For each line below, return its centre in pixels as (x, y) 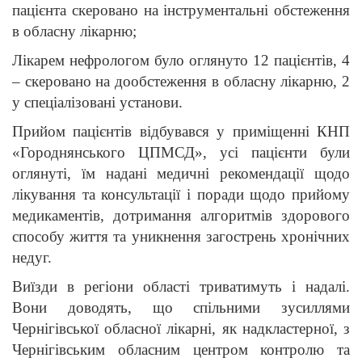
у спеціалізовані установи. (97, 103)
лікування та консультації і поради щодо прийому (181, 195)
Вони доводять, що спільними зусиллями (181, 308)
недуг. (32, 258)
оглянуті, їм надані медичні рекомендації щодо (181, 174)
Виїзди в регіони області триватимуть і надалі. (181, 287)
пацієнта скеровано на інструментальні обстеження (181, 11)
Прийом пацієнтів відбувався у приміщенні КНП (181, 132)
